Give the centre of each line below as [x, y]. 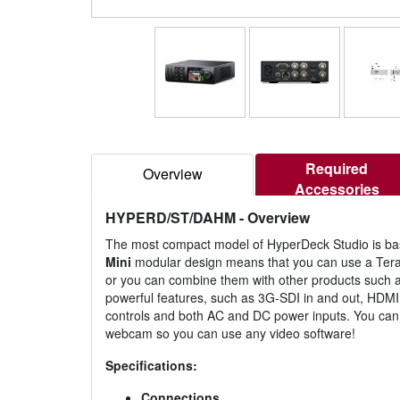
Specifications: [151, 366]
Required [337, 169]
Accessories [337, 189]
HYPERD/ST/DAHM [171, 218]
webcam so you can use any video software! [230, 333]
